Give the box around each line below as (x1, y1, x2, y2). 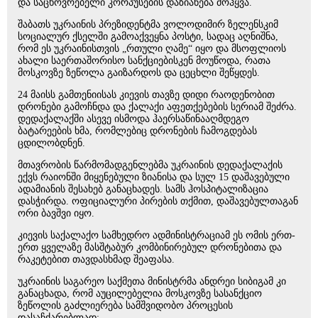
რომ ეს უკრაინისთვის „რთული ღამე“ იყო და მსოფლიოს (18, 43, 286, 54)
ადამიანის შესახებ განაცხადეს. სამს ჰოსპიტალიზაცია (18, 184, 268, 194)
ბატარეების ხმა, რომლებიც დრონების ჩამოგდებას (18, 126, 257, 136)
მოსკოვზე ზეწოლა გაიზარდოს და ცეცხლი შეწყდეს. (18, 67, 260, 78)
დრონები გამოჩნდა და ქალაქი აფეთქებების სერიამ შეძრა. (18, 102, 297, 112)
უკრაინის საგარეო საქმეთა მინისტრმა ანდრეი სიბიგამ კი (18, 276, 286, 287)
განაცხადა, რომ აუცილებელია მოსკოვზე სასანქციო (18, 288, 262, 299)
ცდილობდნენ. (18, 138, 85, 148)
